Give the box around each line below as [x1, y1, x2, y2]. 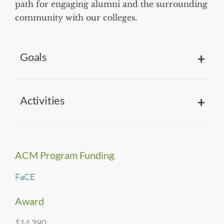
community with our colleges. [15, 12, 137, 23]
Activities [20, 93, 65, 107]
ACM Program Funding [15, 149, 114, 161]
